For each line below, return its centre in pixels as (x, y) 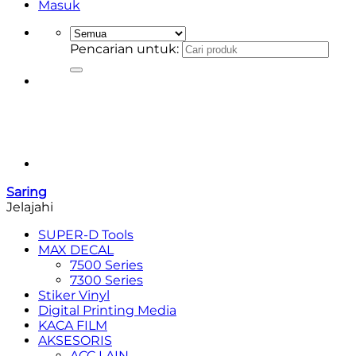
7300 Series (106, 280)
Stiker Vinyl (74, 295)
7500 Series (106, 265)
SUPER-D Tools (86, 235)
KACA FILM (73, 325)
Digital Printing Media (107, 310)
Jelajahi (30, 207)
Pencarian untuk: (124, 49)
